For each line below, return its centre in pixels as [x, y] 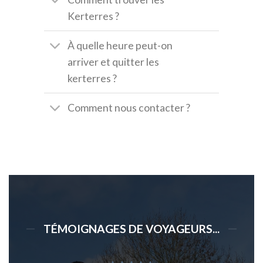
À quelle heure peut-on [120, 45]
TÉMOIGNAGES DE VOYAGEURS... [131, 229]
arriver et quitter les [114, 62]
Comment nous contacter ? [129, 107]
